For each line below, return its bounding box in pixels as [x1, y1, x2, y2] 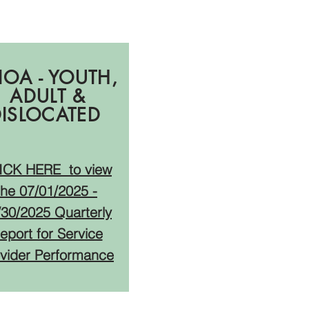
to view [65, 161, 112, 178]
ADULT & [10, 85, 86, 108]
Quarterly [54, 203, 112, 221]
